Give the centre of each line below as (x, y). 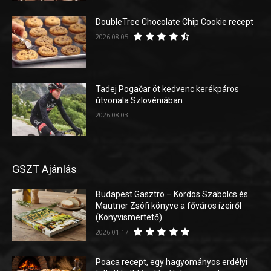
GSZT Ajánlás (44, 169)
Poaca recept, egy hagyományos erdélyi (172, 262)
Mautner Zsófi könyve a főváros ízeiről (169, 206)
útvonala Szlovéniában (139, 101)
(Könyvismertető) (129, 217)
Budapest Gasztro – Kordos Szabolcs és (172, 194)
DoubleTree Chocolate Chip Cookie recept (175, 21)
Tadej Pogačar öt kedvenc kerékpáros (168, 89)
